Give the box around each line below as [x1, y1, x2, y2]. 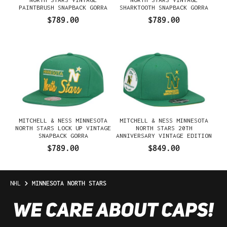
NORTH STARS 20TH [135, 124, 193, 132]
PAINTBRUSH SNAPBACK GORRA [19, 3, 107, 11]
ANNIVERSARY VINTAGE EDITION [116, 132, 212, 139]
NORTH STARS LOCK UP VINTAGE [15, 124, 111, 132]
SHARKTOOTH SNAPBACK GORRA [120, 3, 208, 11]
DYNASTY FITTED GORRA [128, 139, 200, 147]
